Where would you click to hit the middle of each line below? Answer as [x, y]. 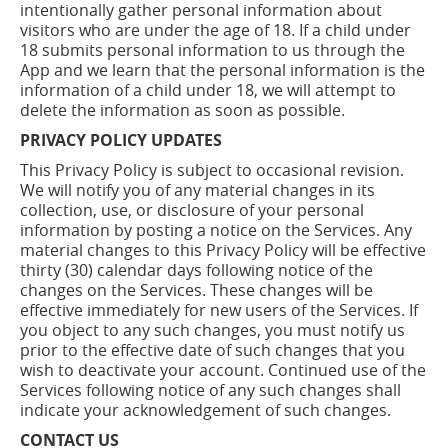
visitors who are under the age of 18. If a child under [215, 30]
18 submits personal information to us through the [212, 50]
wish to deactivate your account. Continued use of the [223, 370]
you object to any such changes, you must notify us [212, 330]
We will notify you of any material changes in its [197, 190]
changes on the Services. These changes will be [196, 290]
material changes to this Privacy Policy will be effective [223, 250]
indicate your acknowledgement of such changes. [205, 410]
